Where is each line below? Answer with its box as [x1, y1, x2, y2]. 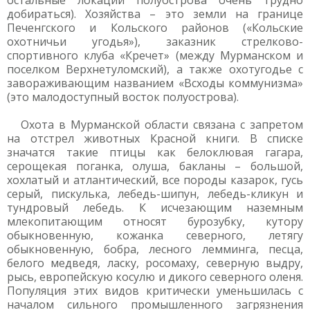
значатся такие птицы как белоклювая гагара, [7, 145, 303, 160]
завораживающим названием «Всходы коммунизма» [7, 75, 303, 91]
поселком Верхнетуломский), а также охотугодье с [7, 62, 303, 77]
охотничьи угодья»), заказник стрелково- [7, 34, 303, 49]
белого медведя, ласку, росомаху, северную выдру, [7, 255, 303, 271]
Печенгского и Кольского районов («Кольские [7, 20, 303, 35]
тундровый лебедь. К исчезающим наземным [7, 200, 303, 215]
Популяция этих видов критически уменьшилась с [7, 283, 303, 298]
